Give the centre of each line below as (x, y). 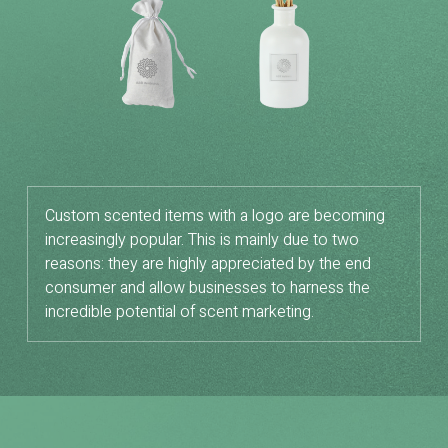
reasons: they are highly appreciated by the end (208, 263)
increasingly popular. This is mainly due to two (202, 239)
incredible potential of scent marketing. (179, 311)
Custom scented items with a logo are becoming (215, 215)
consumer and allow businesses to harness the (207, 287)
